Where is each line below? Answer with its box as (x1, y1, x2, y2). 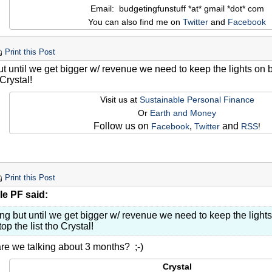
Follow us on (93, 121, 151, 132)
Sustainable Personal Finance (139, 95, 254, 105)
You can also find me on (88, 17, 183, 27)
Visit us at (100, 95, 140, 105)
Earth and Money (150, 108, 216, 118)
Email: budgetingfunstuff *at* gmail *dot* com (90, 4, 264, 14)
